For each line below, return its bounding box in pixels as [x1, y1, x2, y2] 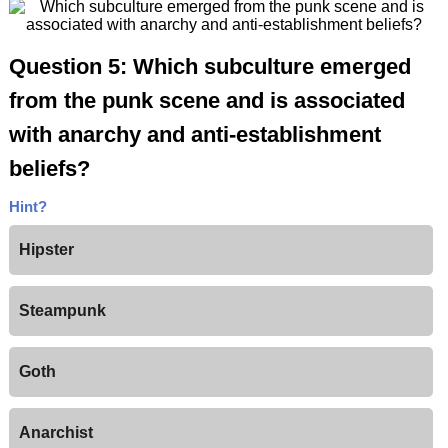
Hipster [18, 241, 74, 259]
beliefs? [8, 156, 90, 182]
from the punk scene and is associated [8, 88, 405, 114]
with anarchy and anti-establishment [8, 122, 381, 148]
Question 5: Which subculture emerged [8, 54, 411, 80]
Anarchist [18, 424, 93, 442]
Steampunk [18, 302, 106, 320]
